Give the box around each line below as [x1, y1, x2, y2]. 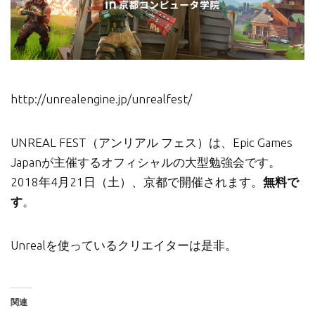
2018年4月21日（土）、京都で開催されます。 [11, 175, 263, 189]
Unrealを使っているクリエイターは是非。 [11, 238, 237, 252]
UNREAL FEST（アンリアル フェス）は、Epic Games [11, 136, 292, 150]
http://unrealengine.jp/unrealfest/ [11, 92, 192, 106]
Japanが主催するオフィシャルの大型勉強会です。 [11, 155, 281, 169]
